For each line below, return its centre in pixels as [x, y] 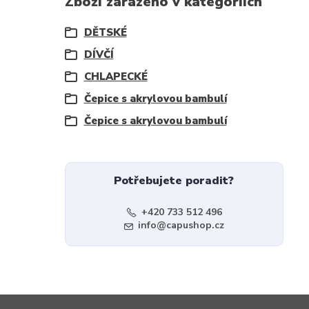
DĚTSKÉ [105, 32]
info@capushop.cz [181, 225]
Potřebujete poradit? [174, 181]
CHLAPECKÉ [116, 77]
